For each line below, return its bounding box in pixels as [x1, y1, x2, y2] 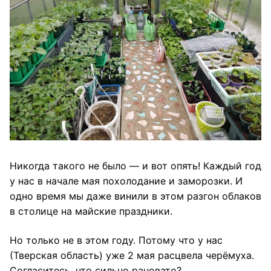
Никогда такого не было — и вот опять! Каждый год [10, 159, 261, 172]
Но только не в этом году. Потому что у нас [10, 233, 223, 246]
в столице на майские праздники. [10, 204, 172, 217]
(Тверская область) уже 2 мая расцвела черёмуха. [10, 249, 254, 261]
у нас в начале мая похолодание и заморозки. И [10, 174, 243, 187]
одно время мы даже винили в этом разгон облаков [10, 189, 261, 202]
